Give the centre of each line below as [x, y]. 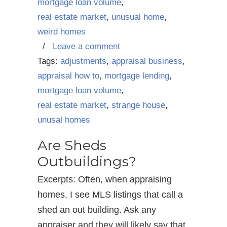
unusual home [138, 17]
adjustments [83, 61]
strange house [138, 105]
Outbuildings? [87, 161]
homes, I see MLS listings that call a [110, 195]
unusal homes [64, 120]
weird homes [62, 32]
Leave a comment [86, 46]
